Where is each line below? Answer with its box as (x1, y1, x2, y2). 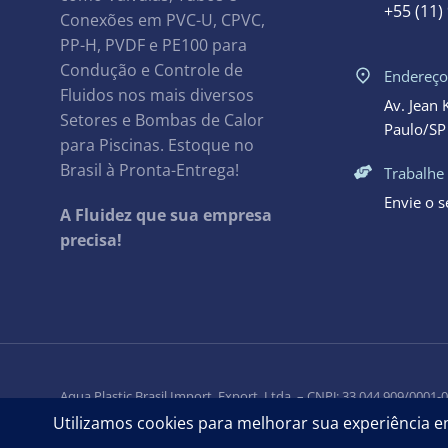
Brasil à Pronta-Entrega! (60, 158, 239, 181)
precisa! (60, 228, 122, 251)
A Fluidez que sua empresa (60, 203, 272, 226)
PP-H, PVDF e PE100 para (60, 33, 247, 56)
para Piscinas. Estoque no (60, 133, 254, 156)
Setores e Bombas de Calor (60, 108, 264, 131)
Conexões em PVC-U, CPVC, (60, 8, 265, 31)
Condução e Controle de (60, 58, 243, 81)
